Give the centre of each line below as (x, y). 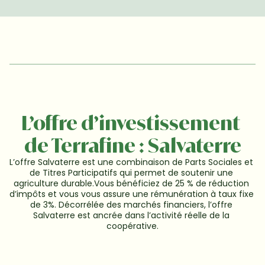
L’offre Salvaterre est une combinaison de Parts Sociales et (131, 162)
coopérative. (132, 226)
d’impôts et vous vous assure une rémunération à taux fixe (132, 194)
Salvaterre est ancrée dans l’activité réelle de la (131, 215)
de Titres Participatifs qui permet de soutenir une (131, 173)
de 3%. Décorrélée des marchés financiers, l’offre (131, 205)
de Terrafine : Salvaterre (132, 146)
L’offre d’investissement (131, 123)
